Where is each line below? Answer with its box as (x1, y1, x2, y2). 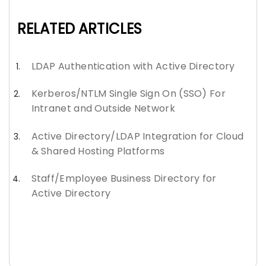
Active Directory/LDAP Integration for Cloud (31, 129, 244, 143)
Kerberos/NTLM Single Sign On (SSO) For (31, 87, 226, 101)
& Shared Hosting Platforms (31, 144, 165, 158)
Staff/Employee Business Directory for (31, 171, 217, 185)
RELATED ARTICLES (17, 19, 142, 39)
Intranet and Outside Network (31, 102, 175, 116)
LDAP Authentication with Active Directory (31, 59, 235, 74)
